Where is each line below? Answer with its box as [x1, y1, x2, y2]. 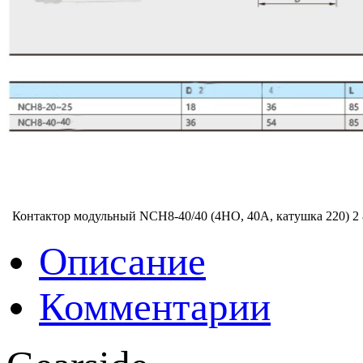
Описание [39, 239, 206, 284]
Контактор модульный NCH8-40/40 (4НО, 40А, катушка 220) [12, 208, 349, 223]
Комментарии [39, 284, 271, 329]
